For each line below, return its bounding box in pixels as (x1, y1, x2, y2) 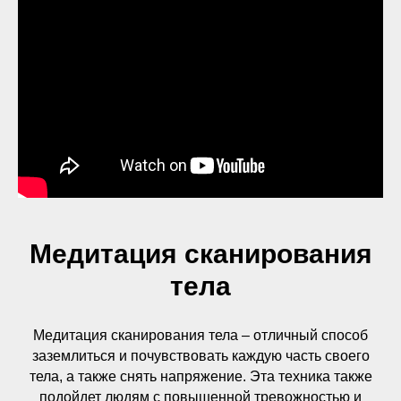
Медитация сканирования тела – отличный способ (33, 328, 368, 343)
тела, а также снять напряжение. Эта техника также (29, 369, 372, 384)
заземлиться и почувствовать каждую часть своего (31, 348, 370, 363)
